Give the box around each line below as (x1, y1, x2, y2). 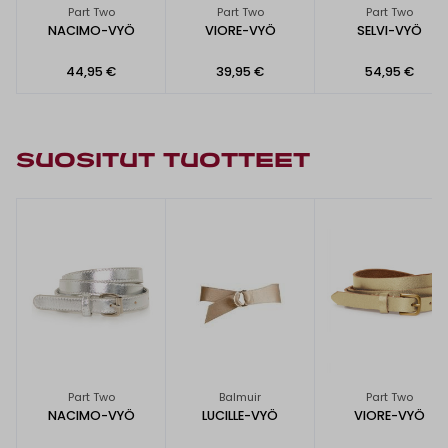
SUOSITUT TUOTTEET (16, 152, 310, 172)
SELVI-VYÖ (356, 21, 422, 39)
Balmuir (219, 389, 261, 406)
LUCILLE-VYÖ (202, 407, 278, 425)
